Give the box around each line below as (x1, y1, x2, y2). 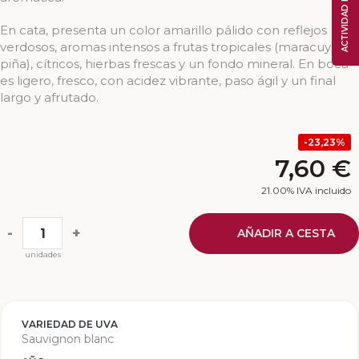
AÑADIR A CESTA (237, 226, 335, 241)
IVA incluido (296, 184, 351, 197)
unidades (24, 249, 61, 260)
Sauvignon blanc (22, 332, 114, 347)
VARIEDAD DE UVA (22, 318, 118, 331)
